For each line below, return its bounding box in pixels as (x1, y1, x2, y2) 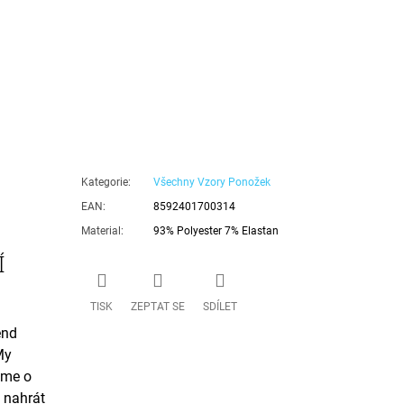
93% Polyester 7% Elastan (153, 224, 280, 237)
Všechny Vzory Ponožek (153, 175, 271, 188)
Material (81, 224, 122, 237)
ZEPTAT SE (131, 300, 186, 314)
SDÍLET (203, 300, 238, 314)
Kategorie (81, 175, 129, 188)
